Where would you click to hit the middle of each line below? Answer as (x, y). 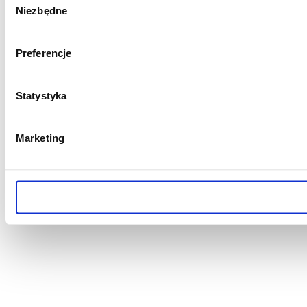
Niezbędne (41, 10)
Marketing (40, 138)
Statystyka (41, 95)
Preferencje (44, 53)
